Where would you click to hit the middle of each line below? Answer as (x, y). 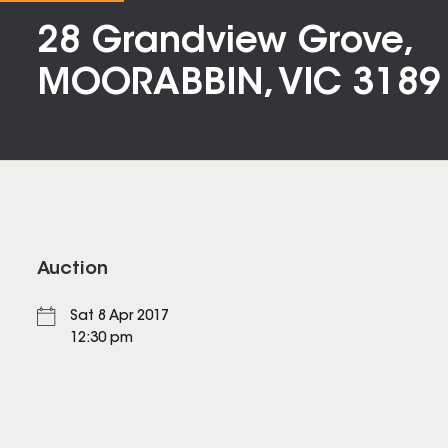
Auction (72, 270)
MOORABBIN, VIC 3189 (239, 85)
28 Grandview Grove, (223, 43)
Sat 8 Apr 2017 (119, 317)
